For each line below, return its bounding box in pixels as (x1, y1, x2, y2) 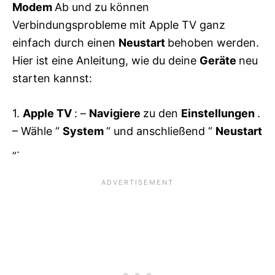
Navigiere (89, 107, 143, 120)
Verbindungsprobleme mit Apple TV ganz (12, 18, 225, 32)
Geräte (199, 54, 239, 68)
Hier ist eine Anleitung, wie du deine (12, 54, 199, 68)
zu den (143, 107, 181, 120)
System (63, 125, 106, 138)
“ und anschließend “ (106, 125, 215, 138)
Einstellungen (181, 107, 257, 120)
